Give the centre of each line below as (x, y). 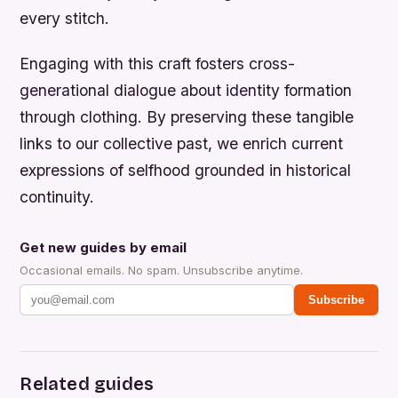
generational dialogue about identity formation (186, 90)
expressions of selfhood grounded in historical (186, 170)
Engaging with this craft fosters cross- (158, 63)
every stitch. (65, 18)
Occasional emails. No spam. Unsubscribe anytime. (162, 270)
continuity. (57, 196)
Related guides (87, 383)
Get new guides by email (103, 247)
